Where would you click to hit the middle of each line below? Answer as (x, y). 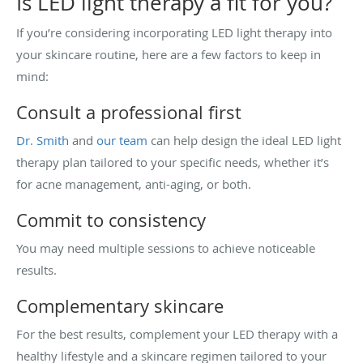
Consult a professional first (129, 112)
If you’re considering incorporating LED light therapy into (174, 32)
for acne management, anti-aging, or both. (134, 184)
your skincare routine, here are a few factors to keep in (169, 54)
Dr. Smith (43, 140)
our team (122, 140)
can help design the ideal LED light (244, 140)
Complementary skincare (120, 305)
